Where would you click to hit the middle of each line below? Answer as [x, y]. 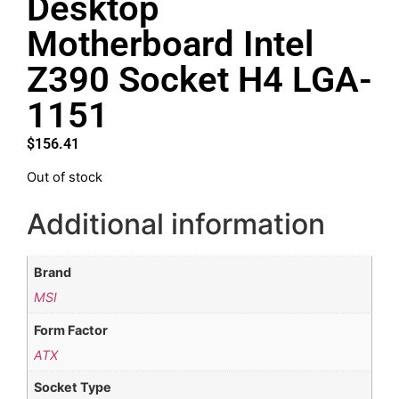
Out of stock [65, 178]
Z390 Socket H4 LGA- [199, 80]
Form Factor [71, 330]
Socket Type [73, 387]
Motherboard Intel [170, 44]
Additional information [176, 224]
